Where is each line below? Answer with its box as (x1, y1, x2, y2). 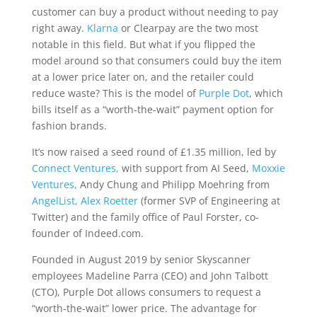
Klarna (86, 21, 121, 35)
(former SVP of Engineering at (140, 194, 280, 207)
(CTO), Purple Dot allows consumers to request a (31, 285, 261, 299)
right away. (31, 21, 87, 35)
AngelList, (31, 194, 81, 207)
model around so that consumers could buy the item (31, 54, 282, 67)
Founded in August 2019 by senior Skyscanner (31, 253, 250, 266)
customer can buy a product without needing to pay (31, 5, 278, 18)
